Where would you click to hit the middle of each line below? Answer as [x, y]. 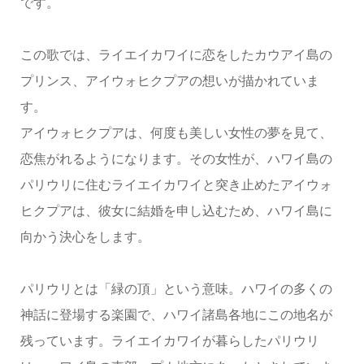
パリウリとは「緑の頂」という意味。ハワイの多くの [176, 288]
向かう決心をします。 [85, 236]
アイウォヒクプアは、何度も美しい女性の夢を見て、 [176, 132]
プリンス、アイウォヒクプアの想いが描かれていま [169, 80]
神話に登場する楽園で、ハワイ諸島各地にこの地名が [176, 314]
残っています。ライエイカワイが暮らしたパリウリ [169, 340]
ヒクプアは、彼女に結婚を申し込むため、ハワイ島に [176, 210]
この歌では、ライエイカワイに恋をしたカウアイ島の [176, 54]
